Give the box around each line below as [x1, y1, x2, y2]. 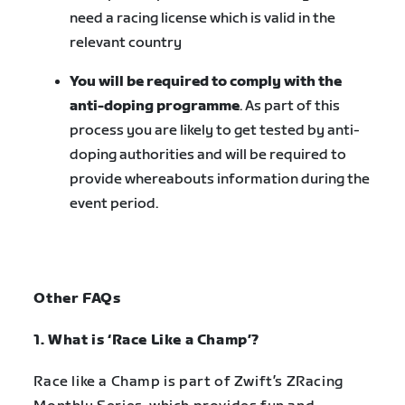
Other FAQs [33, 290, 124, 307]
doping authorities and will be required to [70, 146, 347, 164]
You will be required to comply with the [70, 72, 343, 90]
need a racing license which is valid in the [70, 9, 336, 27]
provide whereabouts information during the [70, 170, 371, 188]
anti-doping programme [70, 97, 240, 115]
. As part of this [240, 97, 341, 115]
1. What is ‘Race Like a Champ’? [33, 332, 263, 350]
